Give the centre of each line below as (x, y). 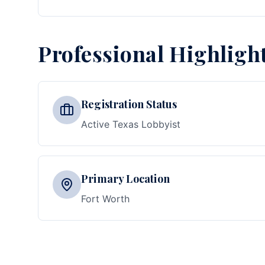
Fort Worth (105, 199)
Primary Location (125, 179)
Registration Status (129, 104)
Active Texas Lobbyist (131, 124)
